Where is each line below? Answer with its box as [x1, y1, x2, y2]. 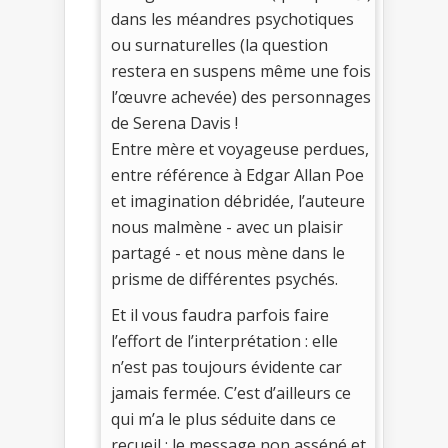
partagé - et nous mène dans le [111, 241, 345, 264]
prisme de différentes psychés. [111, 267, 338, 290]
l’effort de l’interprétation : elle [111, 329, 338, 352]
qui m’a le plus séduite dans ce [111, 407, 336, 430]
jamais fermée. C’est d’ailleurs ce [111, 381, 351, 404]
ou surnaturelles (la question [111, 33, 328, 56]
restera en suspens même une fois [111, 59, 371, 82]
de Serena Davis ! [111, 111, 238, 134]
